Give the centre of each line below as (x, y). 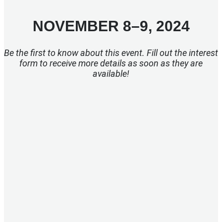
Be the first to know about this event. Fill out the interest (111, 53)
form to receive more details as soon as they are (111, 63)
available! (111, 74)
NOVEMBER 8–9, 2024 (111, 26)
